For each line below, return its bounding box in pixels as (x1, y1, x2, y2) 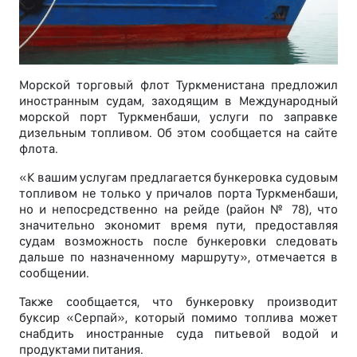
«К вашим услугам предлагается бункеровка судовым (19, 169, 338, 185)
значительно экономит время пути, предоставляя (19, 217, 338, 233)
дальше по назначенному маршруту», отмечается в (19, 249, 338, 265)
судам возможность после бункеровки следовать (19, 233, 338, 249)
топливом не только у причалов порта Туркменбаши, (19, 185, 338, 201)
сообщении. (19, 265, 89, 280)
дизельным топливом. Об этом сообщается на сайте (19, 124, 338, 140)
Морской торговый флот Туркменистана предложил (19, 76, 338, 92)
